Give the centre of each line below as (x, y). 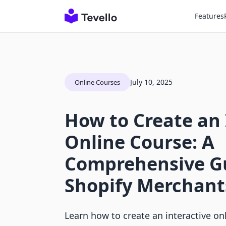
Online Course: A (139, 142)
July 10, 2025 (151, 82)
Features (209, 16)
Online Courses (97, 82)
